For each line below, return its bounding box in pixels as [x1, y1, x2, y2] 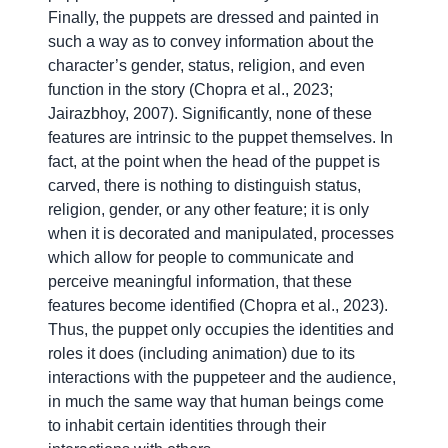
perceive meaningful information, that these [48, 273, 352, 291]
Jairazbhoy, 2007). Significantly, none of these [48, 105, 372, 123]
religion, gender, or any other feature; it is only [48, 201, 369, 219]
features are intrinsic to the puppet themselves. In [48, 129, 393, 147]
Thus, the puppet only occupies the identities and [48, 321, 394, 339]
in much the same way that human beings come [48, 393, 384, 411]
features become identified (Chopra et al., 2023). [48, 297, 388, 315]
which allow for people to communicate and [48, 249, 354, 267]
